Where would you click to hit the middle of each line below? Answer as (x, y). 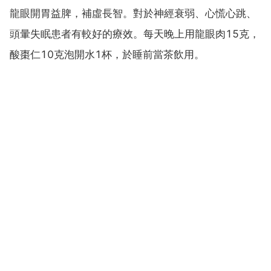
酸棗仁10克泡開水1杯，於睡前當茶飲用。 (107, 55)
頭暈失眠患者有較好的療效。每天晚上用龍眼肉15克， (135, 34)
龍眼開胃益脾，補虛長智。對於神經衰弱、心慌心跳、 (133, 14)
